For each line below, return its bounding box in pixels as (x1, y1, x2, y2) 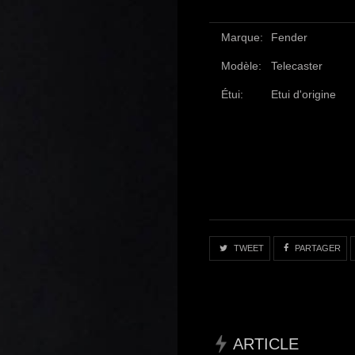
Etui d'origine (271, 87, 337, 101)
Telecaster (271, 59, 323, 72)
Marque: (221, 30, 264, 44)
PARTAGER (292, 243, 342, 254)
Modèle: (221, 59, 262, 72)
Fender (271, 30, 308, 44)
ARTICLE (233, 334, 300, 353)
